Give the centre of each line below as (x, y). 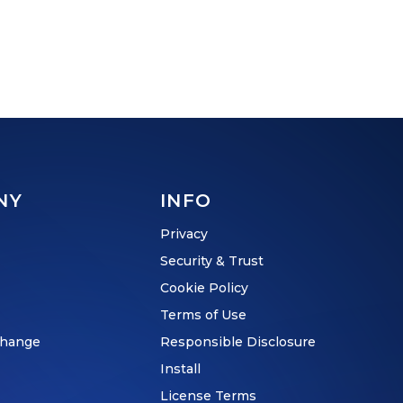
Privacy (184, 233)
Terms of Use (203, 314)
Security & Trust (212, 260)
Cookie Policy (204, 287)
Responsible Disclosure (238, 341)
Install (180, 368)
